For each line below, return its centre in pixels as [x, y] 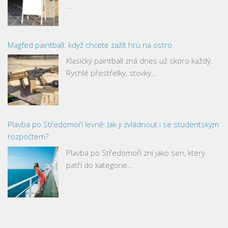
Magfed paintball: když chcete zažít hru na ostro [90, 45]
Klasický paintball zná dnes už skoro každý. [139, 61]
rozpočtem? [28, 136]
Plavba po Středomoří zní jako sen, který [136, 152]
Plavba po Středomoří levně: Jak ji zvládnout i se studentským [113, 124]
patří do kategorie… [99, 165]
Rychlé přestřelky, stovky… [111, 73]
